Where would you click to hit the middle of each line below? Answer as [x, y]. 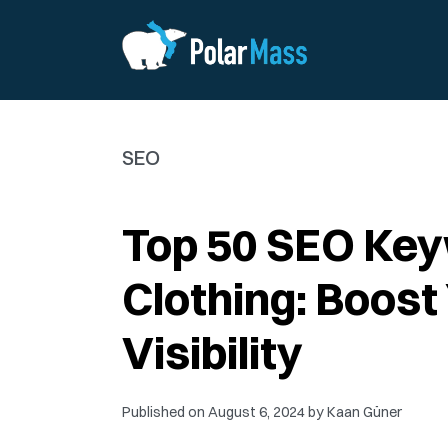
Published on [165, 412]
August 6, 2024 [256, 412]
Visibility [212, 352]
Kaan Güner [364, 412]
